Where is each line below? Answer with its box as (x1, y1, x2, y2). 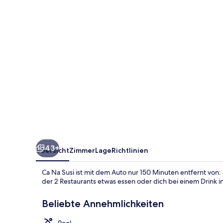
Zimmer (69, 145, 95, 155)
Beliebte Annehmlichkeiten (42, 197, 164, 210)
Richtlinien (111, 145, 148, 155)
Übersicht (36, 145, 69, 155)
